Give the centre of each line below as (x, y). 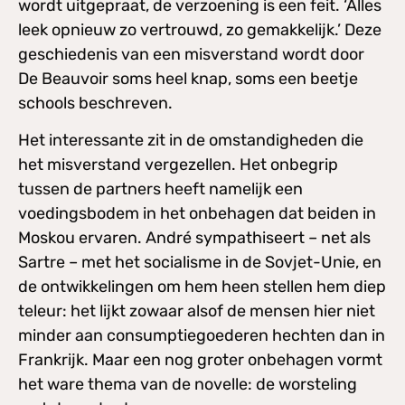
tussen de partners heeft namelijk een (160, 189)
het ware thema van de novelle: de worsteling (188, 385)
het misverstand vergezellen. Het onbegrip (178, 165)
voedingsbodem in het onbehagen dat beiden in (197, 214)
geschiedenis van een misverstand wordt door (191, 54)
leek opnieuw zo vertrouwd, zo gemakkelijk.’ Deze (200, 29)
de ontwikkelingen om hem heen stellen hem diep (202, 287)
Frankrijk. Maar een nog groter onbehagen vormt (200, 360)
